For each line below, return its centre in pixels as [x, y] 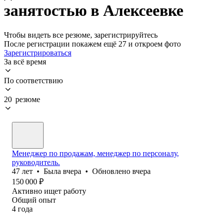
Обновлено [112, 171]
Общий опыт [34, 200]
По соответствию [33, 80]
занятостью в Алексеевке [94, 11]
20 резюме [22, 99]
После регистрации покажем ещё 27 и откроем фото [92, 44]
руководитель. [36, 162]
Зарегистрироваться [38, 53]
